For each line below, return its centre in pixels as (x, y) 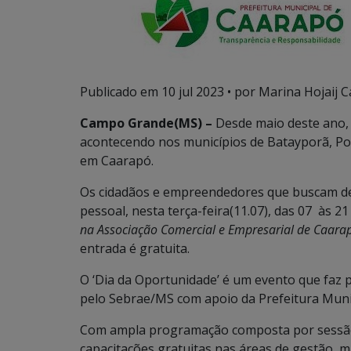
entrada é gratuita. (135, 248)
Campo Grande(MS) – (148, 123)
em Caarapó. (117, 161)
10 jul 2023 (193, 92)
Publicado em (121, 92)
